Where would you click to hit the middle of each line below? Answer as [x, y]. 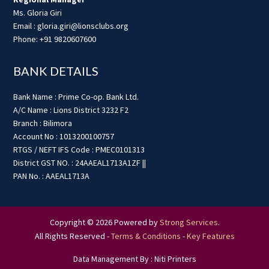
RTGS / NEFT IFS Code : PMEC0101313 [79, 150]
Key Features [210, 236]
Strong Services [189, 222]
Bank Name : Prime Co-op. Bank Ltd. [76, 97]
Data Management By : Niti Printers [134, 259]
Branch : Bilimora [43, 123]
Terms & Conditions [146, 236]
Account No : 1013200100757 [64, 137]
